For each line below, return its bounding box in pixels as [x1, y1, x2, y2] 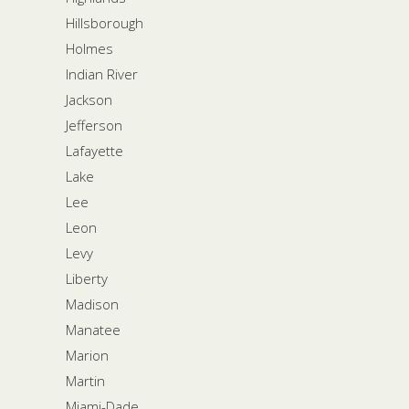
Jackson [66, 89, 112, 109]
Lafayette [66, 141, 123, 160]
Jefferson [66, 115, 122, 134]
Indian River [66, 64, 138, 83]
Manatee [66, 320, 121, 339]
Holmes [66, 38, 113, 58]
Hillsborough [66, 13, 143, 32]
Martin [66, 371, 105, 390]
